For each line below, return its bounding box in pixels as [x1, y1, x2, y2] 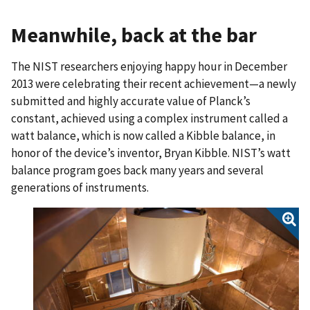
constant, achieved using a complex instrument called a [11, 110, 288, 126]
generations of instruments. [11, 179, 149, 195]
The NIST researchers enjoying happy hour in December [11, 58, 287, 74]
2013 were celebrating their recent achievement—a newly [11, 75, 296, 91]
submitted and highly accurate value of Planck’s [11, 93, 250, 109]
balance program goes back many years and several [11, 162, 264, 178]
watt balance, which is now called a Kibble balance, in [11, 127, 275, 143]
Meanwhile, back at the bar [11, 22, 257, 48]
